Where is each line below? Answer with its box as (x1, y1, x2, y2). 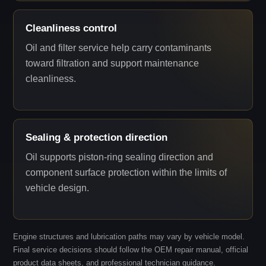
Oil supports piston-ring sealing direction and (26, 152, 214, 162)
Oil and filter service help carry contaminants (26, 43, 212, 53)
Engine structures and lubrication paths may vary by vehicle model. (13, 232, 245, 241)
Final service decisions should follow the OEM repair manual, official (13, 245, 249, 254)
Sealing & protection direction (26, 132, 168, 143)
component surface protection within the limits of (26, 167, 227, 178)
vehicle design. (26, 183, 90, 193)
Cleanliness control (26, 23, 118, 34)
